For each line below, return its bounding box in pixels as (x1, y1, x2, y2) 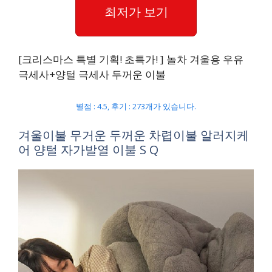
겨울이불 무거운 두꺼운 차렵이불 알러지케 (18, 127, 249, 143)
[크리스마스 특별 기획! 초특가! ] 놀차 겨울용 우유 (18, 52, 243, 66)
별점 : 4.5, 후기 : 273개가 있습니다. (76, 100, 196, 112)
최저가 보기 (104, 3, 168, 20)
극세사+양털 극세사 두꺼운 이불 (18, 67, 166, 81)
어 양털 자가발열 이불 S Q (18, 141, 158, 158)
